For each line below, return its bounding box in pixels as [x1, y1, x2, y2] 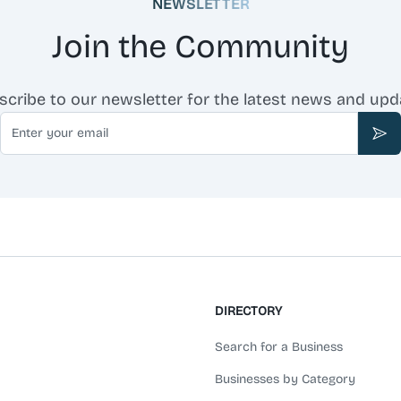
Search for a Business [215, 339, 343, 354]
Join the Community [52, 27, 349, 66]
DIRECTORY [215, 303, 282, 319]
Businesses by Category [215, 371, 355, 387]
